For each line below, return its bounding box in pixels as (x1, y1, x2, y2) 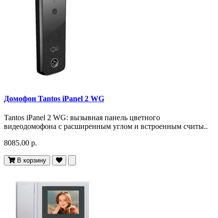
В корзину (17, 157, 46, 164)
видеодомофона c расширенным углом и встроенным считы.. (4, 122, 208, 131)
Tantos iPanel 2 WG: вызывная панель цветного (4, 113, 160, 122)
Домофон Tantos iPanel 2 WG (4, 94, 104, 103)
